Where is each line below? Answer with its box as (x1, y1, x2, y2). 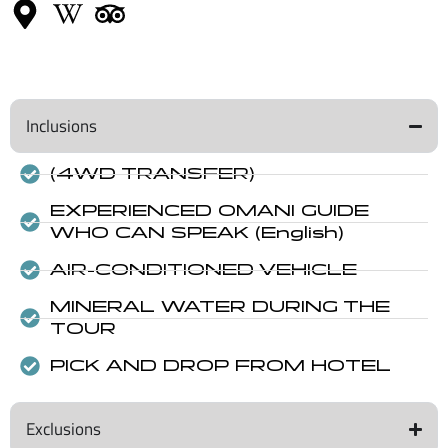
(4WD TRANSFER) (50, 164, 255, 184)
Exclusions (26, 416, 101, 443)
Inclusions (26, 113, 97, 140)
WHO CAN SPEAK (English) (50, 223, 344, 243)
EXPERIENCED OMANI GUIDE (50, 201, 369, 221)
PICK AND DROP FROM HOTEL (50, 356, 391, 376)
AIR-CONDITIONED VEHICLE (50, 260, 357, 280)
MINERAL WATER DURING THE (50, 297, 390, 317)
